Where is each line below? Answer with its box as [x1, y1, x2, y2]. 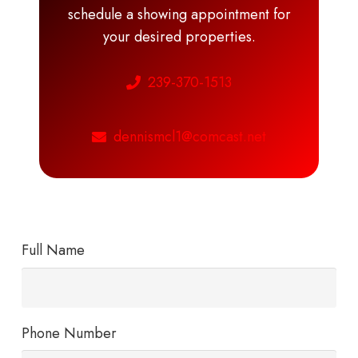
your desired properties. [102, 26, 256, 48]
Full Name [22, 240, 85, 261]
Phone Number [22, 322, 117, 344]
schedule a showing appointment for [67, 4, 291, 26]
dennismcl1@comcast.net [113, 125, 266, 147]
